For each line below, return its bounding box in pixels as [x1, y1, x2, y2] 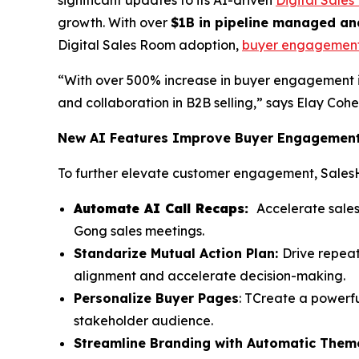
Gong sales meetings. [74, 222, 204, 239]
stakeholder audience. [74, 312, 213, 329]
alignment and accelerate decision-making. [74, 267, 349, 284]
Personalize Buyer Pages [74, 289, 239, 306]
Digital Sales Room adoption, [58, 36, 242, 53]
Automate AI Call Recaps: [74, 200, 253, 216]
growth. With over [58, 14, 171, 30]
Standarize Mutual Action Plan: [74, 244, 282, 261]
